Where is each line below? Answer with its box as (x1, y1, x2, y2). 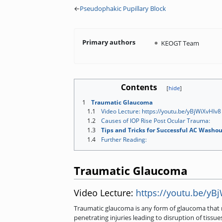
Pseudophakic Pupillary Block (80, 3, 166, 13)
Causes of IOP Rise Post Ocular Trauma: (101, 116, 210, 125)
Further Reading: (101, 135, 147, 144)
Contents (121, 81, 157, 93)
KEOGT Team (161, 38, 199, 48)
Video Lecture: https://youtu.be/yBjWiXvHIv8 (101, 107, 221, 115)
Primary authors (82, 37, 135, 47)
